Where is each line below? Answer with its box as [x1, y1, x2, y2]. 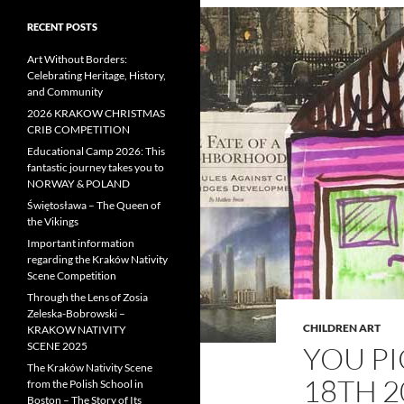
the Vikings [27, 215, 78, 228]
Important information [27, 236, 134, 250]
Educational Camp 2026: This [27, 144, 165, 158]
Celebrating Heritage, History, [27, 69, 166, 82]
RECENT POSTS [27, 21, 97, 32]
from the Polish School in [27, 377, 143, 390]
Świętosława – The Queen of [27, 198, 161, 212]
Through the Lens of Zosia [27, 290, 148, 304]
